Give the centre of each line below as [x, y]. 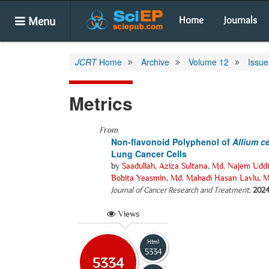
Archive [155, 62]
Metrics [101, 103]
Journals [240, 20]
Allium [245, 142]
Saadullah [138, 166]
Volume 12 [209, 62]
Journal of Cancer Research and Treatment [180, 190]
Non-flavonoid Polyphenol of [172, 142]
